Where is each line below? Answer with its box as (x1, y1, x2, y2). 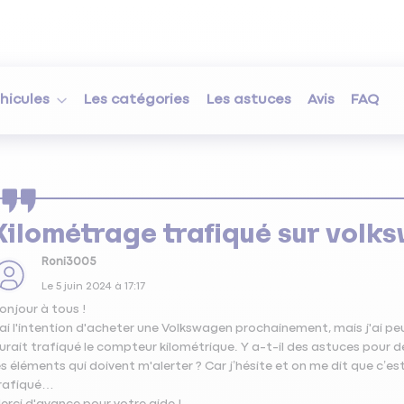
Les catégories (84, 92, 190, 108)
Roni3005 (41, 256, 96, 269)
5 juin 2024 (55, 281, 112, 293)
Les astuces (206, 92, 291, 108)
